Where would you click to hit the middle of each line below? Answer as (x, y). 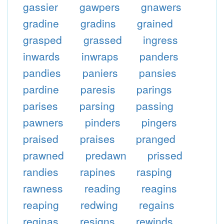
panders (159, 56)
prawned (43, 155)
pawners (43, 122)
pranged (156, 138)
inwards (41, 56)
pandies (42, 72)
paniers (100, 72)
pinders (102, 122)
